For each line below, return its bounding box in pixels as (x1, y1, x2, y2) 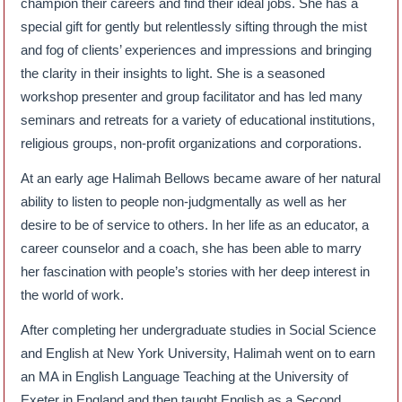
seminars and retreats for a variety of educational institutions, (21, 111, 376, 127)
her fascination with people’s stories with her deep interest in (21, 263, 371, 279)
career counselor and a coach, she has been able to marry (21, 240, 363, 256)
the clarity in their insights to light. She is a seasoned (21, 65, 326, 81)
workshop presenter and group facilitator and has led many (21, 88, 363, 104)
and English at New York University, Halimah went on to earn (21, 345, 376, 361)
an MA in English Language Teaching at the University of (21, 368, 349, 384)
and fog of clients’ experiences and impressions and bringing (21, 41, 372, 57)
